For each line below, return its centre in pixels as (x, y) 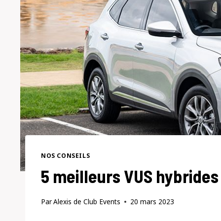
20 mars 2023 (152, 202)
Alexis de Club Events (87, 202)
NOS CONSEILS (66, 155)
